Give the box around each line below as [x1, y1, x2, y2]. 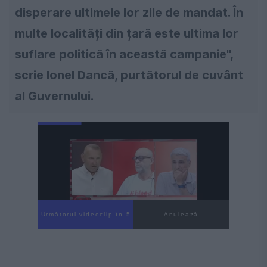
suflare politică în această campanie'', [15, 47, 234, 62]
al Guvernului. [15, 89, 94, 104]
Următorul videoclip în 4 [41, 211, 131, 218]
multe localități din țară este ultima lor [15, 26, 238, 41]
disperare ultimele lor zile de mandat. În [15, 5, 243, 20]
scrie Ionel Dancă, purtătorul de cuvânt [15, 68, 243, 83]
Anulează [163, 211, 199, 218]
